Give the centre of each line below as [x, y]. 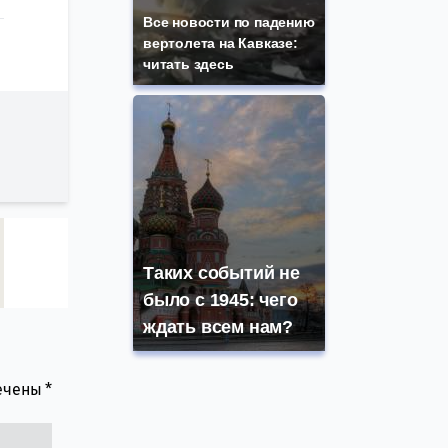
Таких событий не [221, 273]
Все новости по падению [229, 22]
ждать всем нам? [218, 327]
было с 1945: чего [220, 300]
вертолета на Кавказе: [220, 43]
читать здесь [188, 64]
